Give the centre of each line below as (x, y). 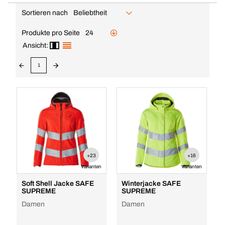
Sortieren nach (45, 13)
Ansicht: (35, 45)
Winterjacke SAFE (151, 184)
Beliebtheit (90, 13)
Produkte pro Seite (51, 33)
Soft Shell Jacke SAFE (58, 184)
